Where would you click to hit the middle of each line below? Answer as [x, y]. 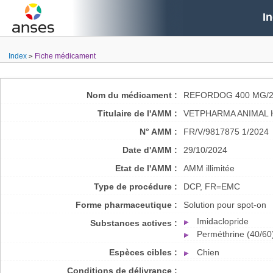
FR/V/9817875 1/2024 [226, 132]
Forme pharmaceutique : [126, 205]
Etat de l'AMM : [146, 168]
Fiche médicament [65, 56]
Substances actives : [134, 223]
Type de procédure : [136, 186]
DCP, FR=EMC [212, 186]
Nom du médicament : [132, 95]
